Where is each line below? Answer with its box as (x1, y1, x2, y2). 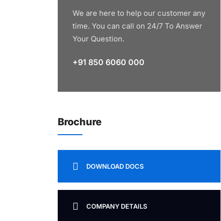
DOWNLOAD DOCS (86, 162, 144, 170)
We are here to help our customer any (73, 8, 205, 18)
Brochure (58, 116, 102, 128)
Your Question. (73, 34, 124, 43)
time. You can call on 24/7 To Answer (73, 21, 202, 31)
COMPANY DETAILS (86, 202, 147, 210)
